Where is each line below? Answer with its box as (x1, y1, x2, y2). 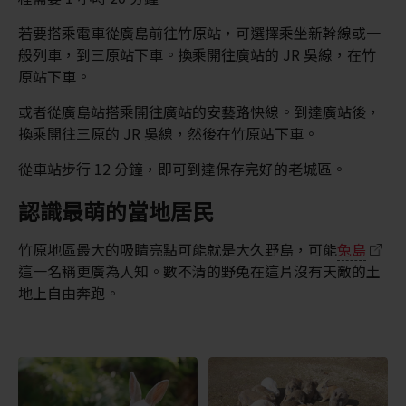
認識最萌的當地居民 (17, 195, 214, 227)
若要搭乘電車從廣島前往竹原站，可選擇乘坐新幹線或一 (17, 22, 381, 44)
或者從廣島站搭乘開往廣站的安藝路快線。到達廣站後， (17, 101, 381, 123)
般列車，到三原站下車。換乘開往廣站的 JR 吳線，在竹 (17, 43, 376, 66)
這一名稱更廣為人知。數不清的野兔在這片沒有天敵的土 (17, 260, 381, 283)
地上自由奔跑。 (17, 282, 120, 304)
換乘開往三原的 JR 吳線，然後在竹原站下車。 (17, 122, 318, 145)
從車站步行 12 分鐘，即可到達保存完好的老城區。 (17, 158, 346, 180)
